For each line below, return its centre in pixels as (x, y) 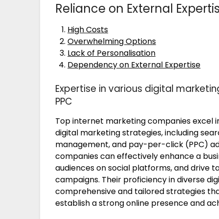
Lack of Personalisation (112, 53)
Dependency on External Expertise (134, 65)
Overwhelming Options (112, 41)
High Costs (88, 29)
